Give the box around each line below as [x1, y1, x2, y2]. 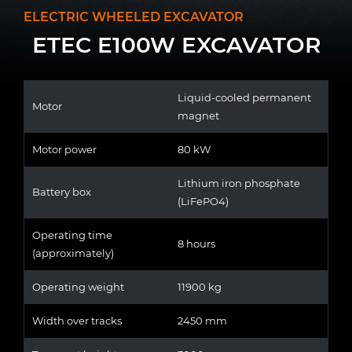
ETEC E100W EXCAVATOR [31, 31, 321, 58]
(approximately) [32, 246, 114, 259]
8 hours [178, 236, 215, 250]
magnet [178, 108, 219, 122]
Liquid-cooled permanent [178, 90, 311, 104]
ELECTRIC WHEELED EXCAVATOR [24, 9, 244, 24]
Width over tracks [32, 313, 122, 327]
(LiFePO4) [178, 194, 229, 207]
